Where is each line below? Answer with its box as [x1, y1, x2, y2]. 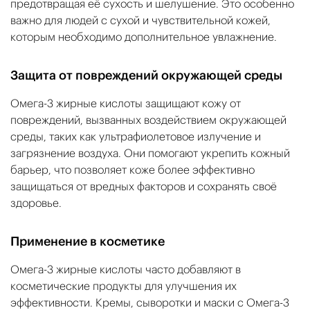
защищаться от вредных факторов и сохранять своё [10, 179, 277, 193]
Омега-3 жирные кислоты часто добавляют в [10, 262, 241, 276]
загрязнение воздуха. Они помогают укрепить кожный [10, 145, 290, 160]
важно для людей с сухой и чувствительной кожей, [10, 12, 271, 27]
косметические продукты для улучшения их [10, 278, 237, 293]
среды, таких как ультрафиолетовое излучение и [10, 129, 261, 143]
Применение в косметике [10, 232, 165, 249]
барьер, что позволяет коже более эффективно [10, 162, 255, 176]
